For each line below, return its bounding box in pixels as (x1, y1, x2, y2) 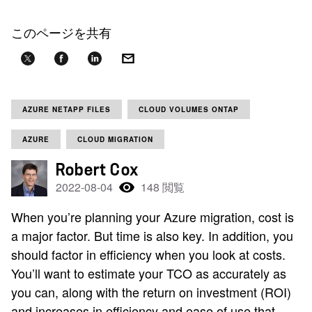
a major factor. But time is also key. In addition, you (11, 226, 293, 244)
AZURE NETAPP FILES (22, 104, 111, 114)
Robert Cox (56, 162, 139, 178)
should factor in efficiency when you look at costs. (11, 245, 286, 263)
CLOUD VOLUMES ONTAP (139, 104, 239, 114)
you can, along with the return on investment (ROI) (11, 283, 291, 301)
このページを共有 (11, 23, 111, 41)
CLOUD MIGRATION (77, 134, 153, 144)
